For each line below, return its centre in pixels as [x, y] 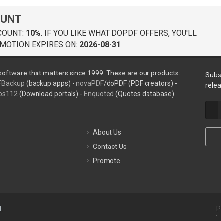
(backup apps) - [50, 83]
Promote [107, 161]
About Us [107, 132]
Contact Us [110, 147]
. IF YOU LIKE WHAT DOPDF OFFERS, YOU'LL [119, 33]
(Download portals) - [51, 94]
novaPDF [90, 83]
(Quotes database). [145, 94]
